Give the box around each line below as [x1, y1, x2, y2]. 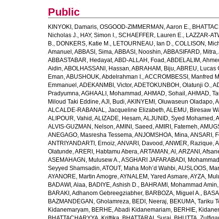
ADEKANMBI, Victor [79, 82, 131, 88]
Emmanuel [48, 82, 77, 88]
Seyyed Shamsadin [48, 165, 100, 172]
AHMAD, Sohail [144, 90, 185, 97]
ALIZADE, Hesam [94, 115, 141, 122]
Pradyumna [48, 90, 79, 97]
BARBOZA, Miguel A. [145, 190, 200, 197]
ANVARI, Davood [117, 140, 163, 147]
